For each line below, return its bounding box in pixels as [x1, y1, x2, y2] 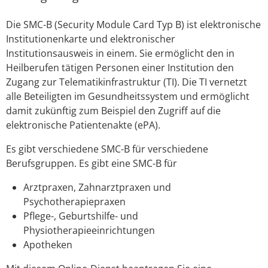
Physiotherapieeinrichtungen [23, 224, 155, 237]
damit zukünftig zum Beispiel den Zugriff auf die [6, 104, 221, 118]
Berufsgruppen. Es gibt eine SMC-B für [6, 157, 177, 170]
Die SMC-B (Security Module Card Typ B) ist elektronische [6, 18, 261, 32]
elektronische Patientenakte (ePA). [6, 118, 160, 132]
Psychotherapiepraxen [23, 195, 126, 209]
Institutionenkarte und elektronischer [6, 32, 175, 46]
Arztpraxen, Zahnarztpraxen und [23, 181, 171, 194]
